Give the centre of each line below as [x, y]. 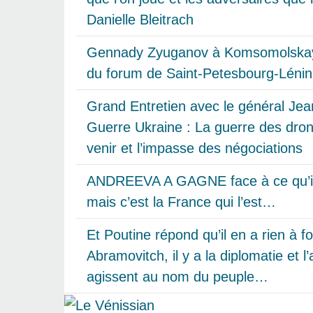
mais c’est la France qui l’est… [181, 202]
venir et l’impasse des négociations [195, 148]
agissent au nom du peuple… [177, 277]
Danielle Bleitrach [140, 20]
